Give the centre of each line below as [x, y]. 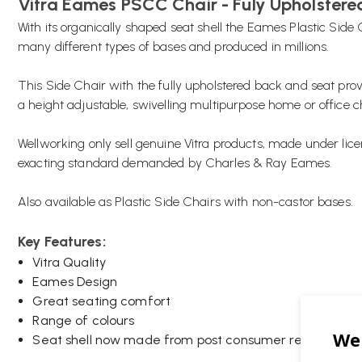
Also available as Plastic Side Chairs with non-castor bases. [185, 202]
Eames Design [75, 282]
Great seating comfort [102, 301]
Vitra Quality [69, 262]
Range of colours [84, 320]
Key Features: [62, 242]
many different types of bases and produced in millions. [174, 46]
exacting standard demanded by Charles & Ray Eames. [175, 163]
